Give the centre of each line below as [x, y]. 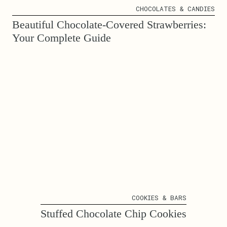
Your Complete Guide [62, 37]
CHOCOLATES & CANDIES [175, 8]
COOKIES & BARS [159, 198]
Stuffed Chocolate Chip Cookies [113, 214]
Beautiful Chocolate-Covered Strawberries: [109, 24]
